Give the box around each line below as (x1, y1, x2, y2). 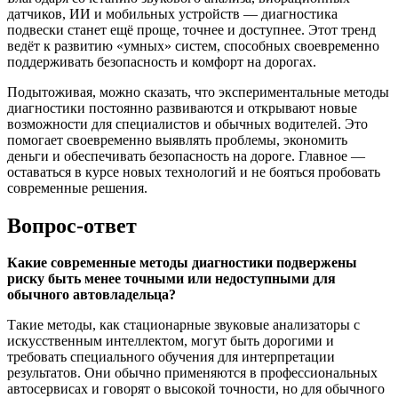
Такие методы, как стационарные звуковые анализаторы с (7, 317, 360, 333)
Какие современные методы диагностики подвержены (7, 255, 357, 271)
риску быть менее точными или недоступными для (7, 271, 336, 287)
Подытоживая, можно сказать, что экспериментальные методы (7, 84, 389, 99)
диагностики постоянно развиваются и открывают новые (7, 99, 357, 115)
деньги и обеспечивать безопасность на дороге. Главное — (7, 147, 365, 163)
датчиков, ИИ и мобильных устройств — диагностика (7, 5, 338, 21)
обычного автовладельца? (7, 287, 176, 303)
